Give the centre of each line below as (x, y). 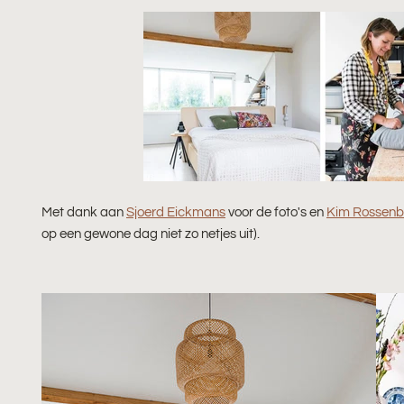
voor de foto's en (276, 211)
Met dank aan (84, 211)
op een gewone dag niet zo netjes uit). (151, 233)
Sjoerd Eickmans (176, 211)
